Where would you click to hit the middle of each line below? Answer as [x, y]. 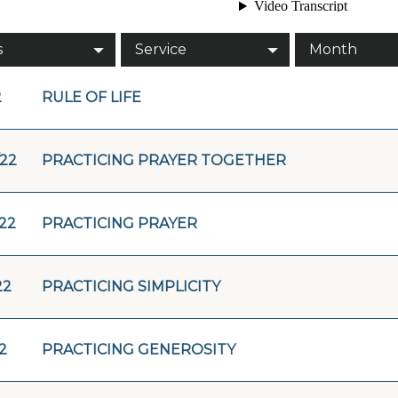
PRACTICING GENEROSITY [139, 349]
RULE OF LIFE [92, 97]
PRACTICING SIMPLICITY [131, 286]
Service [160, 49]
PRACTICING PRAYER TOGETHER [164, 160]
